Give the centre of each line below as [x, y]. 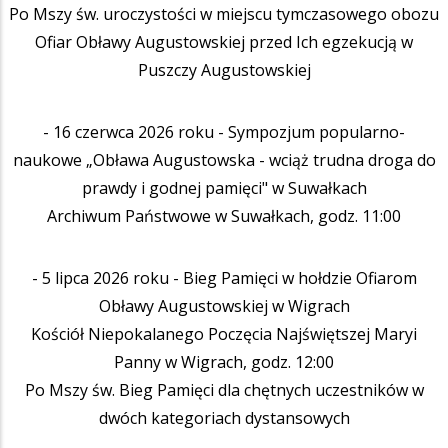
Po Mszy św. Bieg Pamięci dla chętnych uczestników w [224, 389]
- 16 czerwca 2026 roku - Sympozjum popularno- [224, 131]
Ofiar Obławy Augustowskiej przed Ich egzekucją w [224, 41]
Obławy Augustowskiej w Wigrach [224, 305]
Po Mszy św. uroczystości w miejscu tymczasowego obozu [224, 13]
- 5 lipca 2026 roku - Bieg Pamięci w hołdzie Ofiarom [224, 277]
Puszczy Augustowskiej [224, 69]
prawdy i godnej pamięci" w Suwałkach [224, 187]
